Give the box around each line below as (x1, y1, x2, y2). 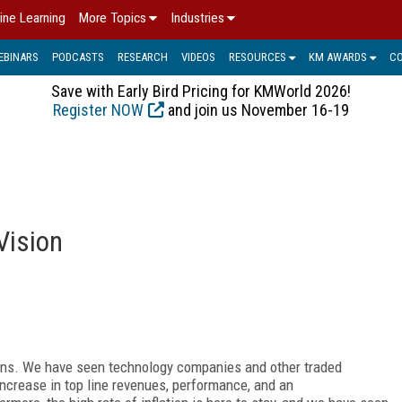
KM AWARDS (309, 49, 367, 64)
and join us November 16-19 (164, 100, 349, 119)
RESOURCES (229, 49, 286, 64)
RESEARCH (118, 49, 168, 64)
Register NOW (53, 100, 144, 119)
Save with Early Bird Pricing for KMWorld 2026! (51, 81, 351, 100)
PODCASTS (52, 49, 104, 64)
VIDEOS (181, 49, 215, 64)
